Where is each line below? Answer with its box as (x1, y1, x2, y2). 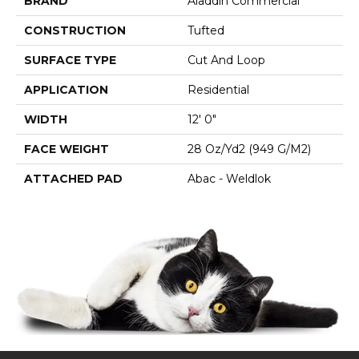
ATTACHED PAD (24, 171, 123, 186)
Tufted (188, 22, 224, 38)
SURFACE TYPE (24, 52, 116, 67)
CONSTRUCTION (24, 22, 126, 38)
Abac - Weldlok (188, 171, 271, 186)
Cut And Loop (188, 52, 265, 67)
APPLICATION (24, 82, 108, 97)
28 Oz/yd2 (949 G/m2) (188, 141, 311, 156)
